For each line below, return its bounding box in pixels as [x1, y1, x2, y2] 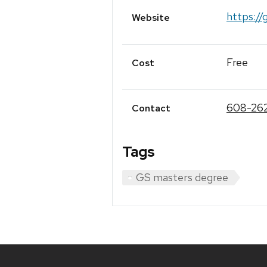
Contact [132, 102, 170, 115]
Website [132, 11, 170, 24]
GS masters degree [136, 170, 228, 185]
